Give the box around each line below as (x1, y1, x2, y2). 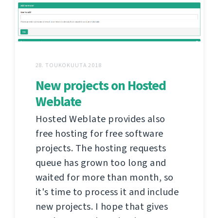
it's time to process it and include (35, 185, 179, 199)
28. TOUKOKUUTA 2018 (35, 61, 102, 70)
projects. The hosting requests (35, 142, 166, 155)
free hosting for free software (35, 127, 163, 141)
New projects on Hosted (35, 76, 166, 95)
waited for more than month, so (35, 171, 174, 184)
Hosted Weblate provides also (35, 112, 165, 126)
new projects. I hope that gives (35, 200, 168, 214)
